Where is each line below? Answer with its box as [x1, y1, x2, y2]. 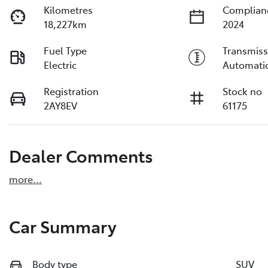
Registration [44, 84, 99, 98]
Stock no [223, 84, 263, 98]
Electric [44, 57, 77, 71]
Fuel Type [44, 43, 87, 57]
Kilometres [44, 2, 93, 16]
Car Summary [9, 214, 117, 237]
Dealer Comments [9, 143, 153, 167]
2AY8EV [44, 98, 78, 112]
